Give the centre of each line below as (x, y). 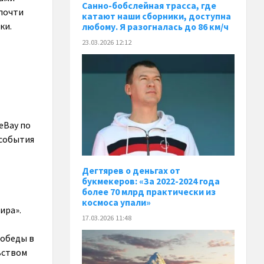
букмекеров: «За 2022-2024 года (151, 181)
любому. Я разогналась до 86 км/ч (156, 27)
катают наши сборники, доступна (157, 16)
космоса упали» (117, 202)
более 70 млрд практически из (149, 192)
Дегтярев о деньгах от (131, 170)
